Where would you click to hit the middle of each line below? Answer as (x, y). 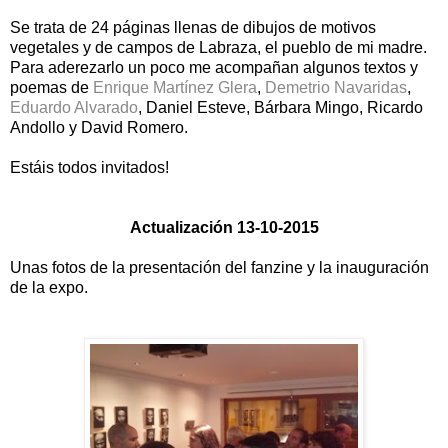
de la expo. (51, 287)
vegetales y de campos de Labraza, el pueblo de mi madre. (218, 47)
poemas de (51, 87)
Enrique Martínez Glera (175, 87)
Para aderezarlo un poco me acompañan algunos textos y (214, 67)
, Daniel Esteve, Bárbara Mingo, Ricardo (280, 107)
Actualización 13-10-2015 (224, 227)
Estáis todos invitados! (89, 167)
